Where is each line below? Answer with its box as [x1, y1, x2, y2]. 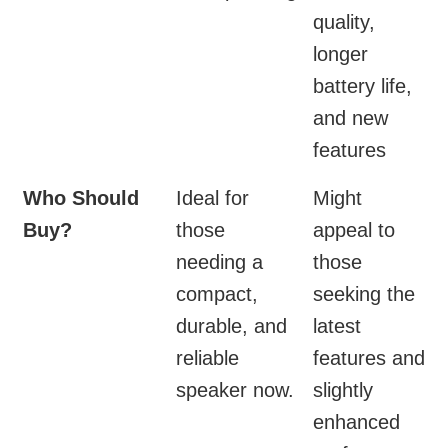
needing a [176, 251, 263, 274]
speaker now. [176, 379, 294, 402]
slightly [313, 379, 373, 402]
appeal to [313, 219, 395, 242]
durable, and [176, 315, 287, 338]
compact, [176, 283, 258, 306]
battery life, [313, 75, 412, 98]
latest [313, 315, 361, 338]
